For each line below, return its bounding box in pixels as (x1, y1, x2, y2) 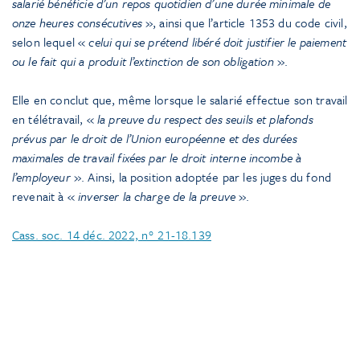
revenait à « (12, 186, 79, 205)
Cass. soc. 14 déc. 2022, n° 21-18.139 (12, 225, 211, 243)
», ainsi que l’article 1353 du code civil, (141, 13, 347, 31)
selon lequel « (12, 32, 89, 51)
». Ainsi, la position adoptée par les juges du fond (70, 167, 332, 186)
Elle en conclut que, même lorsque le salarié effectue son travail (12, 90, 348, 108)
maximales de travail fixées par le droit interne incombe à (12, 148, 302, 166)
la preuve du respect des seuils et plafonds (96, 109, 313, 128)
